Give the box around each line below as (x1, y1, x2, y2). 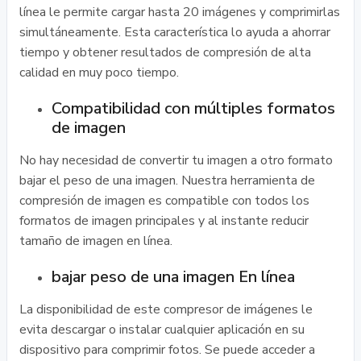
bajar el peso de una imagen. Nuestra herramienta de (19, 172, 315, 189)
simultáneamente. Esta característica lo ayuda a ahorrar (19, 23, 330, 41)
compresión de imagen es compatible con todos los (19, 192, 309, 210)
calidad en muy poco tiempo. (19, 64, 179, 81)
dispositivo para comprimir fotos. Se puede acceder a (19, 341, 315, 359)
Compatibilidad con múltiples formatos (52, 98, 335, 119)
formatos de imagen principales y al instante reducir (19, 212, 309, 230)
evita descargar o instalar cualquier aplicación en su (19, 321, 305, 338)
